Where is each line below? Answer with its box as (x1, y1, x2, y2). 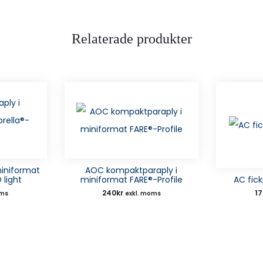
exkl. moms (124, 189, 161, 197)
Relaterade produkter (71, 31, 192, 46)
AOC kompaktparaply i (85, 164, 178, 176)
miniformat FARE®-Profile (80, 173, 183, 186)
